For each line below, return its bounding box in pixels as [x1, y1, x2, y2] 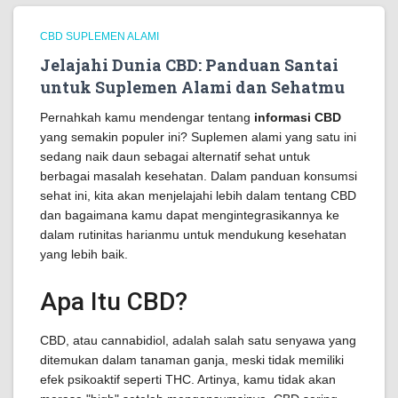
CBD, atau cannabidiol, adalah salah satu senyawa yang [40, 333, 356, 347]
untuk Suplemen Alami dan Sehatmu [40, 76, 345, 98]
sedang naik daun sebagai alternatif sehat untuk [40, 149, 310, 163]
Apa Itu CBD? [40, 287, 187, 316]
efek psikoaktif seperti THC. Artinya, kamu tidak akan [40, 372, 336, 386]
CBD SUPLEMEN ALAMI [40, 30, 159, 43]
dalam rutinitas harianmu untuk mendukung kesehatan [40, 227, 346, 242]
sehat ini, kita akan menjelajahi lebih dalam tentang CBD [40, 188, 356, 203]
